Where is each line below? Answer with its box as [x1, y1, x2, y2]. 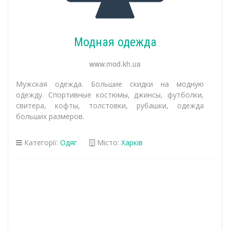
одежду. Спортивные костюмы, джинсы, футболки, [16, 90, 204, 100]
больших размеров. [16, 111, 84, 121]
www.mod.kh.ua [89, 59, 141, 69]
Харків [121, 138, 143, 147]
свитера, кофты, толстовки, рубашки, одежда [16, 101, 204, 110]
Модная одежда [73, 35, 157, 49]
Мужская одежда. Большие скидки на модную [16, 79, 204, 89]
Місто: [95, 138, 121, 147]
